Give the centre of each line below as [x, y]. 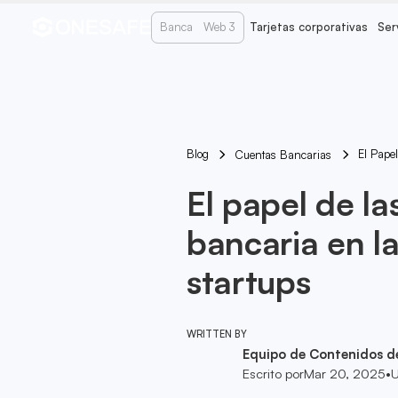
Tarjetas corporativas [308, 27]
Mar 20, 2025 [344, 374]
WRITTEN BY [216, 334]
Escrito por [273, 374]
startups [248, 281]
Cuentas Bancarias [283, 154]
